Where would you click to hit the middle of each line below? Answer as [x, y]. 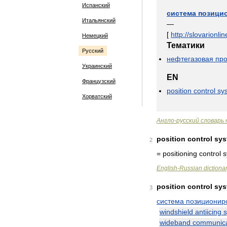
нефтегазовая [190, 59]
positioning [180, 154]
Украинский [97, 66]
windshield [176, 212]
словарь [212, 121]
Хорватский [97, 96]
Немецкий [95, 35]
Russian [191, 168]
